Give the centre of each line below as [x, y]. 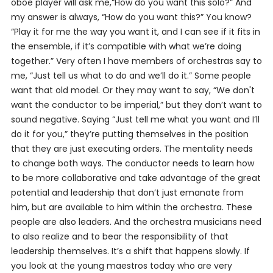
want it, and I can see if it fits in [193, 32]
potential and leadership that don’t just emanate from [127, 193]
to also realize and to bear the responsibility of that [119, 236]
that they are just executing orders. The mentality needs [132, 149]
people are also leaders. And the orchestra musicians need [136, 222]
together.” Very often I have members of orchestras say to [136, 61]
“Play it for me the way [60, 32]
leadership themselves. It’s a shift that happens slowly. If [130, 251]
